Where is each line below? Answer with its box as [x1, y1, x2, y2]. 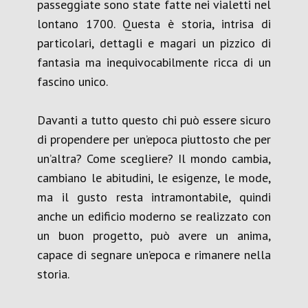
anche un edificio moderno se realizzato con [37, 208, 271, 224]
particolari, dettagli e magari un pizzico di [37, 35, 271, 51]
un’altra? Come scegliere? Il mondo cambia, [37, 151, 271, 166]
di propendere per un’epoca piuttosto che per [37, 131, 271, 147]
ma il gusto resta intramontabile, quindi [37, 189, 271, 205]
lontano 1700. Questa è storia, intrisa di [37, 16, 271, 32]
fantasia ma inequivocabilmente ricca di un [37, 54, 271, 70]
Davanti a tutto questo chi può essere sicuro [37, 112, 271, 128]
